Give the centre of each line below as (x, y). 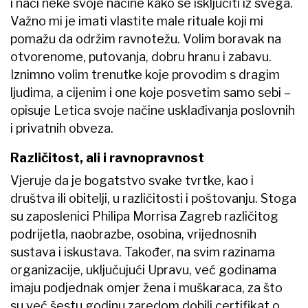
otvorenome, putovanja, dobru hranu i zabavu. (141, 57)
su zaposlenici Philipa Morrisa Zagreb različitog (144, 217)
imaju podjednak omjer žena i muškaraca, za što (146, 288)
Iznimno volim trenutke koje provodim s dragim (145, 75)
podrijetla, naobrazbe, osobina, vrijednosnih (133, 234)
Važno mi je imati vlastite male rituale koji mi (137, 21)
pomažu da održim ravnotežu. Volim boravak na (146, 39)
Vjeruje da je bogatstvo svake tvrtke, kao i (132, 181)
